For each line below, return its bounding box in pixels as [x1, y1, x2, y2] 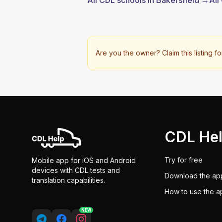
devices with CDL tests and [32, 166, 120, 174]
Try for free [165, 156, 203, 164]
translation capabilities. [32, 176, 105, 184]
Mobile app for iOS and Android [32, 156, 136, 165]
